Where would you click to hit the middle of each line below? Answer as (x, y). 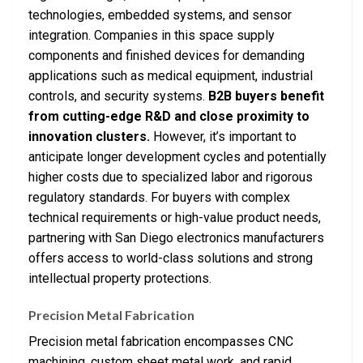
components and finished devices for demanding (167, 55)
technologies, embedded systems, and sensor (160, 15)
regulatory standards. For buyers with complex (159, 197)
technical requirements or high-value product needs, (175, 217)
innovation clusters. (89, 136)
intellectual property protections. (120, 278)
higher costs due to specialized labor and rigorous (171, 177)
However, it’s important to (223, 136)
